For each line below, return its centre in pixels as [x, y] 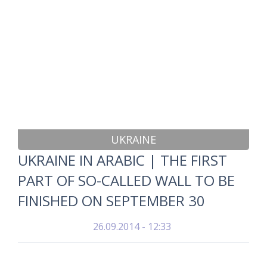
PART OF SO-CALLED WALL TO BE [126, 180]
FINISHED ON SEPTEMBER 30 [111, 201]
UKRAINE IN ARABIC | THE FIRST [122, 160]
